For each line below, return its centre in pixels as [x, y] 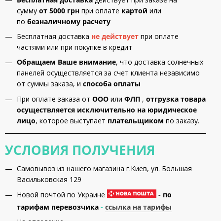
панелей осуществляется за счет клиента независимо [108, 73]
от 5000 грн [59, 10]
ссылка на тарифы [138, 207]
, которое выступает [72, 120]
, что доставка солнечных [160, 62]
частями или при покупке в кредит [74, 47]
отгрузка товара [176, 99]
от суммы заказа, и [50, 84]
